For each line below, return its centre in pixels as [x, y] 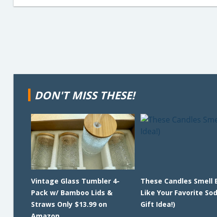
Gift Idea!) [158, 204]
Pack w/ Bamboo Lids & [72, 193]
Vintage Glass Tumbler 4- [75, 181]
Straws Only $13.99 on [69, 204]
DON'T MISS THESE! [85, 95]
